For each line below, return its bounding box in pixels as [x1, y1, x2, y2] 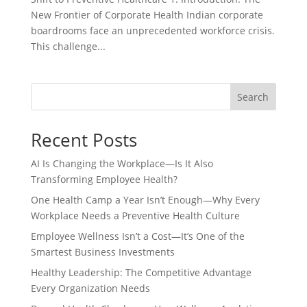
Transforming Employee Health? [30, 173, 177, 186]
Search [237, 90, 269, 103]
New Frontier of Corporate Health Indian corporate [30, 8, 263, 21]
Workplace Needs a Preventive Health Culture [30, 209, 240, 222]
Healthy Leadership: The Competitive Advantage [30, 266, 251, 279]
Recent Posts [30, 127, 137, 152]
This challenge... [30, 40, 106, 53]
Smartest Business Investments [30, 245, 175, 258]
